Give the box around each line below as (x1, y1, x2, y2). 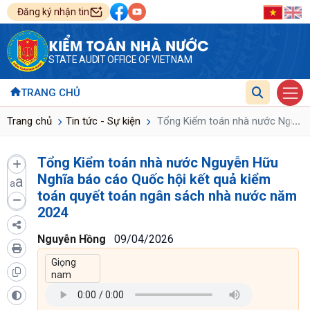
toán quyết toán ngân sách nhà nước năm (37, 187, 297, 204)
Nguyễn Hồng (37, 232, 106, 246)
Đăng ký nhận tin (17, 6, 89, 17)
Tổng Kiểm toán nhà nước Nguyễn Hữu (37, 154, 278, 171)
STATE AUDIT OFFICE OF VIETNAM (48, 54, 192, 65)
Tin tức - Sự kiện (66, 114, 140, 127)
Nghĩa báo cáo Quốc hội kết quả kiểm (37, 170, 271, 188)
